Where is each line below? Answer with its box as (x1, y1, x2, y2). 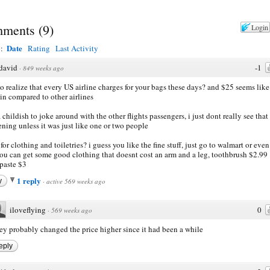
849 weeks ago (23, 63, 64, 72)
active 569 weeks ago (46, 176, 105, 186)
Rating (28, 42, 50, 54)
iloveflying (10, 204, 46, 215)
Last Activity (55, 42, 98, 54)
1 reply (17, 174, 43, 186)
